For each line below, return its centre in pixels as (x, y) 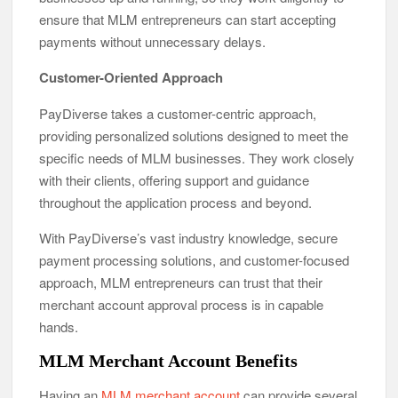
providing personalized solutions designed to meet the (194, 135)
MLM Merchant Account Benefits (169, 360)
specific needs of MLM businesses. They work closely (197, 157)
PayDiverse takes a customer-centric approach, (178, 113)
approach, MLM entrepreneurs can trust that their (181, 282)
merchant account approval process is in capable (182, 304)
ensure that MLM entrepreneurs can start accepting (188, 19)
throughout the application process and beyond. (176, 202)
